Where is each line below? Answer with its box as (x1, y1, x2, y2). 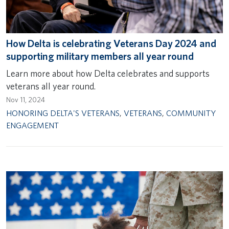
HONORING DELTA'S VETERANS (6, 108, 120, 118)
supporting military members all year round (6, 50, 194, 63)
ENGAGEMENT (6, 120, 59, 130)
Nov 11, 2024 (6, 95, 45, 104)
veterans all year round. (6, 81, 96, 92)
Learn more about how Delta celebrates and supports (6, 68, 210, 79)
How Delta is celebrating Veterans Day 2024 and (6, 37, 216, 50)
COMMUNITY (166, 108, 216, 118)
